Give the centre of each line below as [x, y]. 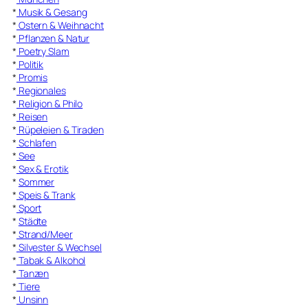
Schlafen [36, 143]
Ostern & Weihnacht [60, 25]
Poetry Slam [43, 52]
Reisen [32, 117]
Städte [33, 221]
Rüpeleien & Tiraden [60, 130]
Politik [30, 65]
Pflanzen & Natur [53, 38]
